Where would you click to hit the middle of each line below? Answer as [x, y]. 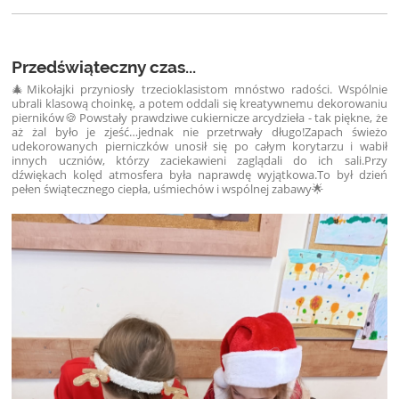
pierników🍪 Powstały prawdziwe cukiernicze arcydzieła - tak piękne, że [199, 118]
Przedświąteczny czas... [104, 67]
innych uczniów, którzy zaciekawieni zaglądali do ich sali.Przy [199, 161]
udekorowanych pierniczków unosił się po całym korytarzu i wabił [199, 147]
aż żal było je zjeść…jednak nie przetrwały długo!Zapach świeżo [199, 132]
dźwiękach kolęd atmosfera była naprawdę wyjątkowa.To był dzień [199, 175]
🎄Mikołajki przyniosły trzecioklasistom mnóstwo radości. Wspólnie [199, 90]
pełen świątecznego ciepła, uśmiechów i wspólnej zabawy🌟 [168, 189]
